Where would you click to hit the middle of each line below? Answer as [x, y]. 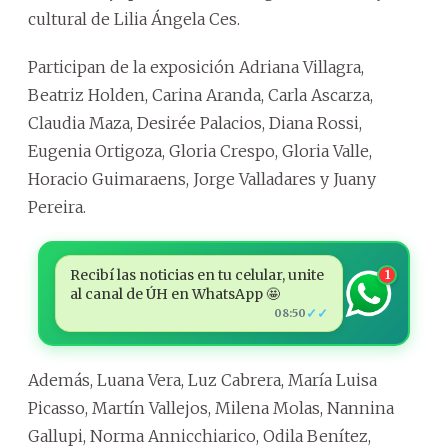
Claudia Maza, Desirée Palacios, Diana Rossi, [195, 123]
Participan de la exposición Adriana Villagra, [196, 67]
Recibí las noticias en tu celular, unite [196, 275]
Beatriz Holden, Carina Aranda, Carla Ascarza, [200, 95]
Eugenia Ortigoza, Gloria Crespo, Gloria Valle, [200, 151]
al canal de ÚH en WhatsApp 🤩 [174, 294]
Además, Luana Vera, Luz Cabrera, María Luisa [202, 380]
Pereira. [57, 207]
